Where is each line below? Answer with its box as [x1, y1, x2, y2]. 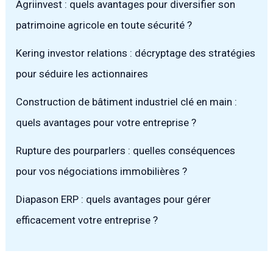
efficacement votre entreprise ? [16, 214, 158, 227]
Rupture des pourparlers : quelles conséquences [16, 144, 236, 157]
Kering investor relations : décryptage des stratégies [16, 47, 256, 60]
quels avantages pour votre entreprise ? [16, 116, 197, 129]
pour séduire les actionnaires [16, 68, 149, 80]
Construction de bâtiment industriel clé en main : [16, 96, 238, 108]
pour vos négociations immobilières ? [16, 165, 188, 178]
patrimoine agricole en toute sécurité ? [16, 19, 193, 32]
